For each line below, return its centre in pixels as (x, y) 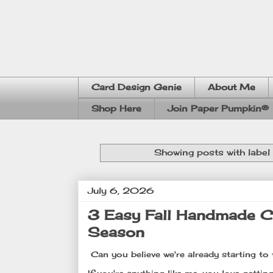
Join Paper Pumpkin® (218, 108)
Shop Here (116, 108)
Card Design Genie (136, 87)
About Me (232, 87)
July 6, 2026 (121, 191)
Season (116, 232)
